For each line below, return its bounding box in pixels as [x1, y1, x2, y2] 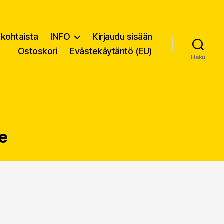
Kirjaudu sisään [92, 31, 152, 42]
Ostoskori [17, 46, 58, 57]
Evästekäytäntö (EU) [70, 46, 152, 57]
